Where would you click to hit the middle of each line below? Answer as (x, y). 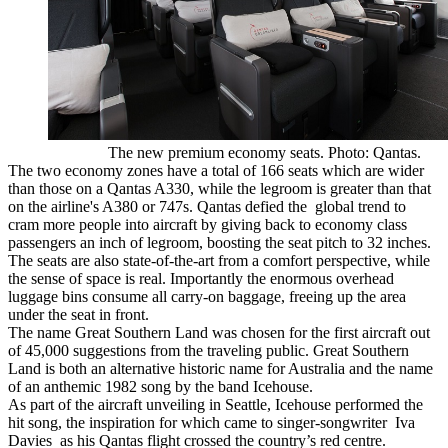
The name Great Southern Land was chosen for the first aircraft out (219, 332)
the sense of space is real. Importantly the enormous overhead (201, 278)
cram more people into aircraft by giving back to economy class (207, 224)
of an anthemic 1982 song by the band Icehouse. (160, 386)
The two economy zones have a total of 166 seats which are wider (216, 170)
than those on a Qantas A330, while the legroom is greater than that (219, 188)
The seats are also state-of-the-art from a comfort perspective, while (219, 260)
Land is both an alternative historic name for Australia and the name (220, 368)
